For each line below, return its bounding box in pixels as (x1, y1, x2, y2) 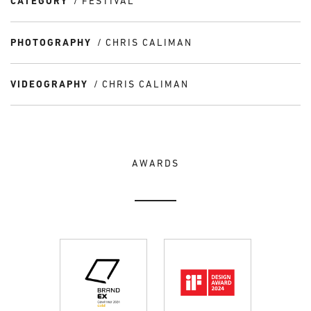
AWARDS (132, 158, 179, 169)
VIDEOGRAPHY (10, 78, 88, 90)
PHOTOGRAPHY (10, 37, 92, 49)
